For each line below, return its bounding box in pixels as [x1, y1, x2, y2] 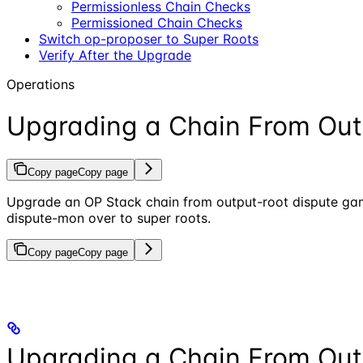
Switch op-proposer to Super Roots [39, 31, 258, 48]
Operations [6, 76, 75, 93]
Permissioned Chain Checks [71, 15, 242, 32]
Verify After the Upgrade [39, 47, 191, 64]
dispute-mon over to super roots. [6, 210, 211, 227]
